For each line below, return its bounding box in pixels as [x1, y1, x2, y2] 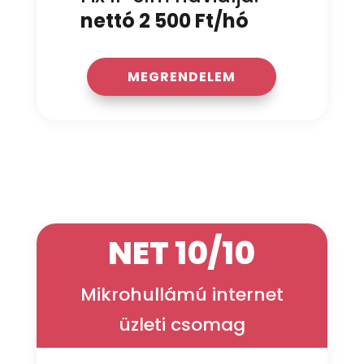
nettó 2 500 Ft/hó [80, 7, 249, 35]
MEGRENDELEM [128, 67, 236, 87]
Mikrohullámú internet [80, 282, 284, 308]
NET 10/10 [108, 231, 256, 276]
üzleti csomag [118, 312, 245, 338]
